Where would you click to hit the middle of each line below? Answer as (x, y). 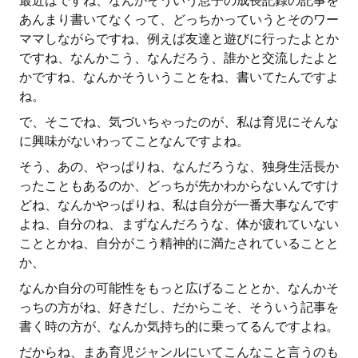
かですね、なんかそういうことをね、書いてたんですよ (179, 77)
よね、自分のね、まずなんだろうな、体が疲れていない (179, 224)
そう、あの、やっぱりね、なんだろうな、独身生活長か (179, 167)
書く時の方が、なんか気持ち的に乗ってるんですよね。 (179, 326)
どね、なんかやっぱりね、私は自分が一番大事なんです (179, 205)
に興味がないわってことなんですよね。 (134, 141)
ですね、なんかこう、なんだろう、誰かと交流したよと (179, 58)
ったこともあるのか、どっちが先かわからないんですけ (179, 186)
